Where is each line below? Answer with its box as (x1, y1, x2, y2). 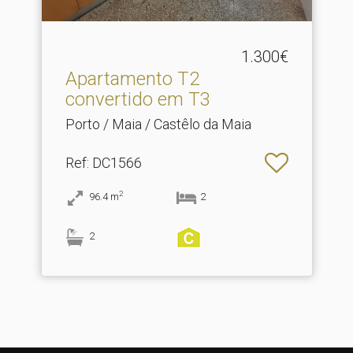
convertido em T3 (65, 88, 210, 111)
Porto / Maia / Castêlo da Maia (65, 116, 251, 133)
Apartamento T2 (65, 68, 199, 91)
